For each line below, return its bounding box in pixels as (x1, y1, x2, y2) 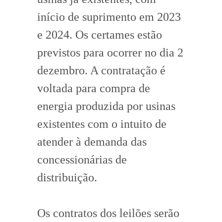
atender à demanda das (37, 135, 147, 148)
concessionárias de (37, 153, 127, 166)
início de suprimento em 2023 (37, 10, 181, 23)
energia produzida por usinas (37, 99, 175, 112)
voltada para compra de (37, 81, 150, 95)
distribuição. (37, 170, 97, 184)
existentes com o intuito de (37, 117, 166, 130)
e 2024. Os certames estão (37, 28, 162, 41)
